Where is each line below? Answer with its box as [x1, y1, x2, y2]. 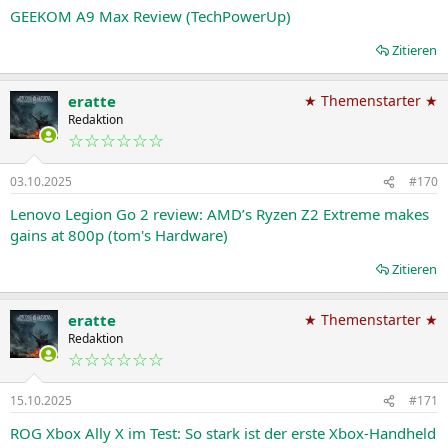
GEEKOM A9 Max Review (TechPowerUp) [10, 6, 291, 26]
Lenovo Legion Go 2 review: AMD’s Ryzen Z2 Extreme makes [10, 204, 429, 224]
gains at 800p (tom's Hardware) [10, 225, 228, 245]
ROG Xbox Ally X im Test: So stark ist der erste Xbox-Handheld [10, 423, 436, 443]
